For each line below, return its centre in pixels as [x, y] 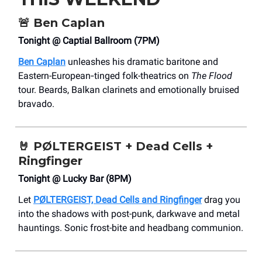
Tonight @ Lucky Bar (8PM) [75, 179]
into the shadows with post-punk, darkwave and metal [129, 214]
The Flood [212, 76]
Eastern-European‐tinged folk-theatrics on [105, 76]
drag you [221, 200]
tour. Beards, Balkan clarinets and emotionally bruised [129, 90]
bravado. [36, 104]
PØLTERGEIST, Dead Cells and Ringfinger [118, 200]
